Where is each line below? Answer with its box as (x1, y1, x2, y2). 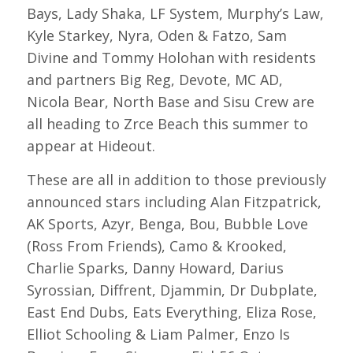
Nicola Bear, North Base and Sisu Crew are (26, 91, 314, 111)
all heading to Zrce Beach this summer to (26, 113, 308, 133)
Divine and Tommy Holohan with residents (26, 47, 316, 67)
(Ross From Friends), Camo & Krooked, (26, 236, 287, 256)
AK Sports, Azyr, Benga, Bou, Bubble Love (26, 214, 308, 234)
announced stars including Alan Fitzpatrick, (26, 192, 321, 212)
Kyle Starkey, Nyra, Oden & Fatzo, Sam (26, 25, 287, 45)
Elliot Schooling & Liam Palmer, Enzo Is (26, 325, 290, 344)
